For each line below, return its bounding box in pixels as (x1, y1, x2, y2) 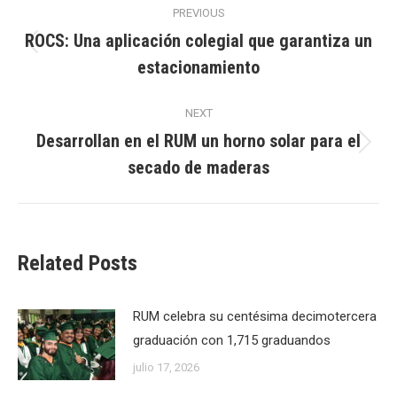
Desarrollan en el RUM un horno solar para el (36, 130, 361, 152)
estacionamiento (137, 57, 260, 78)
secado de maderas (128, 157, 269, 178)
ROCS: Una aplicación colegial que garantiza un (25, 30, 372, 51)
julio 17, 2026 (133, 361, 199, 374)
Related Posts (18, 251, 137, 276)
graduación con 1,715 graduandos (133, 332, 331, 348)
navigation (18, 20, 145, 56)
